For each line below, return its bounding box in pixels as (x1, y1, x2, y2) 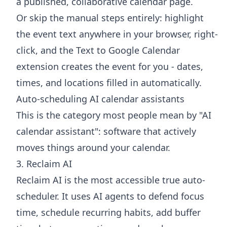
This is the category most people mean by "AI (16, 108, 211, 121)
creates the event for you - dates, (59, 60, 203, 72)
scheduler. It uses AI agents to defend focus (16, 190, 204, 202)
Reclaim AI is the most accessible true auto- (16, 173, 205, 186)
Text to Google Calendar (76, 44, 180, 56)
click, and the (16, 44, 76, 56)
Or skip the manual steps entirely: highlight (16, 11, 204, 24)
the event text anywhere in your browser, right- (16, 27, 218, 40)
